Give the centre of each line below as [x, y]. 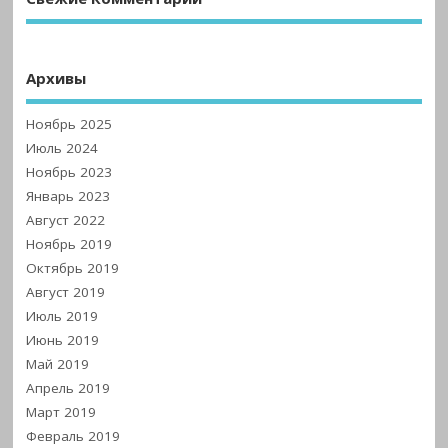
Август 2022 [66, 219]
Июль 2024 [62, 147]
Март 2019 [61, 411]
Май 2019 [58, 363]
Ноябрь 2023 [69, 171]
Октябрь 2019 [73, 267]
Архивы [56, 78]
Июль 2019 [62, 315]
